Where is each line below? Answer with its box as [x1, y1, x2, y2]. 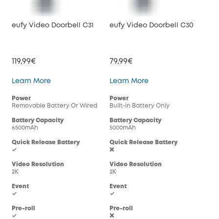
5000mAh [109, 125, 136, 131]
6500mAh [12, 125, 38, 131]
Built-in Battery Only [109, 103, 170, 109]
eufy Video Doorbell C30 [109, 22, 194, 28]
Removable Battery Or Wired [12, 103, 97, 109]
